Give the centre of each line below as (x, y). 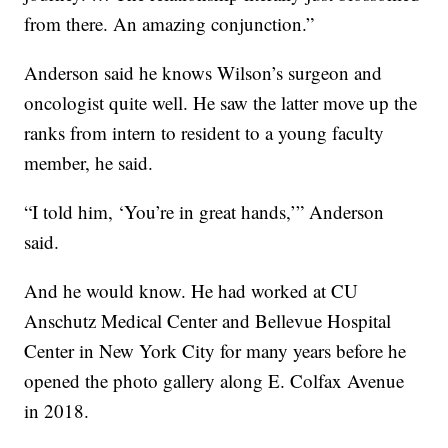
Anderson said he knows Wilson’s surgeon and (203, 72)
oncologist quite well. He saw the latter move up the (221, 102)
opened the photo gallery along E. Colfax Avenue (214, 380)
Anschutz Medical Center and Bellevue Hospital (208, 320)
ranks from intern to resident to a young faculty (204, 132)
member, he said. (89, 162)
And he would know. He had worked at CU (191, 290)
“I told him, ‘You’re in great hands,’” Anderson (204, 211)
